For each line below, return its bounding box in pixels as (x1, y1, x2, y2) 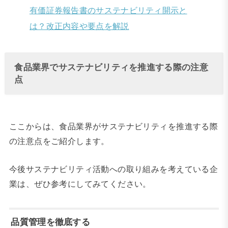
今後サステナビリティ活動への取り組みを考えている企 (9, 164, 218, 174)
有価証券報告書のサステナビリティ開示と (29, 5, 187, 15)
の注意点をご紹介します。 (9, 136, 109, 146)
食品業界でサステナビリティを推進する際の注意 (14, 62, 208, 73)
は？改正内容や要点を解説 (29, 21, 129, 31)
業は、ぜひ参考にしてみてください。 (9, 179, 151, 189)
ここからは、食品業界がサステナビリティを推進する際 (9, 122, 218, 131)
